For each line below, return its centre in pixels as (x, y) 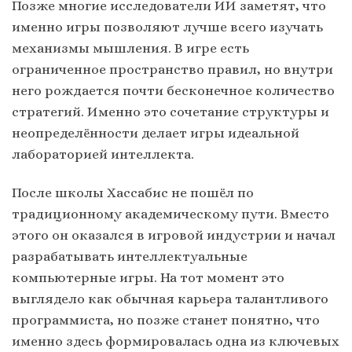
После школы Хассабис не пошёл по (133, 193)
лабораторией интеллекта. (103, 154)
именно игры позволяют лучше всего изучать (167, 26)
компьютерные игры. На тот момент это (148, 278)
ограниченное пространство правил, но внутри (172, 69)
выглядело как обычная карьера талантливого (170, 299)
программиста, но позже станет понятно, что (166, 320)
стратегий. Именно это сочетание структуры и (170, 111)
